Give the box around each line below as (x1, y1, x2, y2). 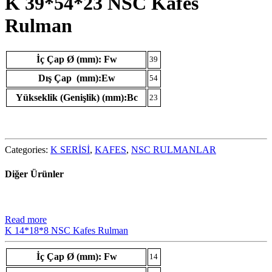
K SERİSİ (50, 144, 90, 155)
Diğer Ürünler (5, 168, 64, 179)
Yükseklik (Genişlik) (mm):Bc (15, 92, 138, 103)
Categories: (5, 144, 50, 155)
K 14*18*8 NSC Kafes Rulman (5, 225, 128, 236)
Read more (5, 214, 47, 225)
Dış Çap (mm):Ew (38, 73, 115, 84)
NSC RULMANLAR (131, 144, 216, 155)
